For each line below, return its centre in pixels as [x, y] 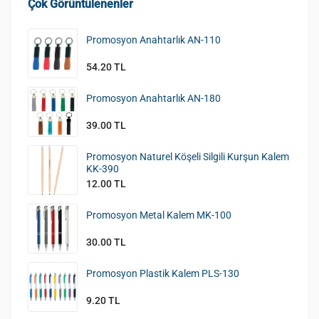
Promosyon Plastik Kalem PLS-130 [163, 273]
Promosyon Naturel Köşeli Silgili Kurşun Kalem [188, 156]
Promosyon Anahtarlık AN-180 [153, 98]
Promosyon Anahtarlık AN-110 [153, 40]
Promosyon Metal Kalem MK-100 [159, 215]
